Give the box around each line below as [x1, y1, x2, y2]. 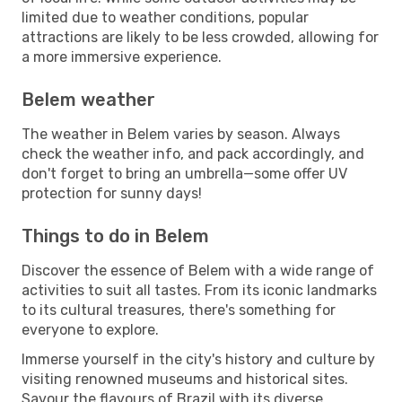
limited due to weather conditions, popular [22, 8, 309, 26]
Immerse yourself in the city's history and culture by [22, 350, 375, 368]
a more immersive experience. [22, 48, 222, 66]
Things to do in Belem [22, 224, 209, 247]
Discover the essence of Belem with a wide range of [22, 261, 374, 279]
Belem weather [22, 88, 155, 110]
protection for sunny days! [22, 184, 202, 202]
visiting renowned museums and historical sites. [22, 370, 348, 388]
